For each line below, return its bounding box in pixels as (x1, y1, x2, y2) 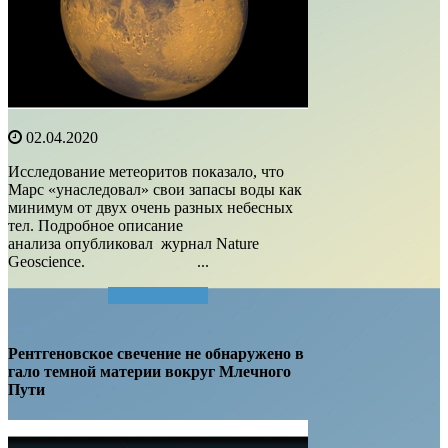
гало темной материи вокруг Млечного (8, 362, 291, 380)
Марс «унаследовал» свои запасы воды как (8, 180, 302, 198)
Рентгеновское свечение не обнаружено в (8, 344, 304, 362)
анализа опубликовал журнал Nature (8, 234, 259, 252)
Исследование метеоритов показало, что (8, 162, 284, 180)
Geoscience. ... (8, 252, 209, 270)
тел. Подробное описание (8, 216, 183, 234)
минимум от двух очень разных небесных (8, 198, 293, 216)
